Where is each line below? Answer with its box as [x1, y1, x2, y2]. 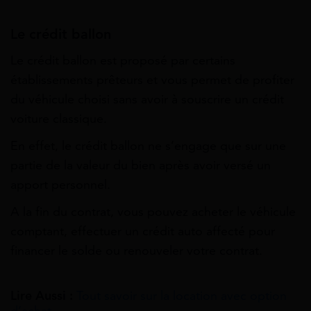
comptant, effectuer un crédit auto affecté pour [10, 224, 275, 239]
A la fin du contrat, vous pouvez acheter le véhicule [10, 204, 296, 220]
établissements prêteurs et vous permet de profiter [10, 72, 294, 87]
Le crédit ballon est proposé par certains [10, 52, 235, 68]
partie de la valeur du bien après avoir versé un [10, 158, 271, 174]
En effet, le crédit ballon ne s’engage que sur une [10, 138, 286, 154]
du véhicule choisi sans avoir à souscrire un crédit [10, 91, 284, 107]
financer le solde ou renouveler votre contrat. [10, 243, 262, 259]
